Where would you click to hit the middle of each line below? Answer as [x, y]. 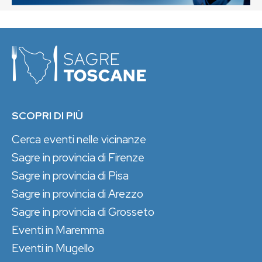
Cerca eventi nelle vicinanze [79, 139]
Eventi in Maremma [58, 230]
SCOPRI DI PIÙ [47, 116]
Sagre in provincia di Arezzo [77, 194]
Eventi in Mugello [53, 248]
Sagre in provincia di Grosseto [83, 212]
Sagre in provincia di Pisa [70, 176]
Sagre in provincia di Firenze [78, 158]
